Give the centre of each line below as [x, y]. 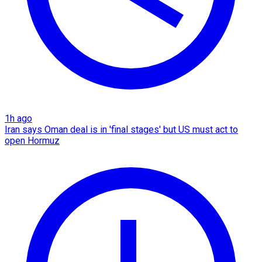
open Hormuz [32, 141]
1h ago [18, 119]
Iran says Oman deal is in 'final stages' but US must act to [121, 130]
